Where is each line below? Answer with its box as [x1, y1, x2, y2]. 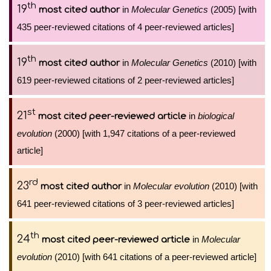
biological [198, 111, 234, 121]
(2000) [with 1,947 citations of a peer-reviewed [52, 128, 235, 139]
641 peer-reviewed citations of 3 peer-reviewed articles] [17, 198, 234, 209]
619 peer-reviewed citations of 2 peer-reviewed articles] [17, 75, 234, 85]
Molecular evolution [133, 181, 209, 191]
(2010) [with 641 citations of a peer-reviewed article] [52, 252, 256, 262]
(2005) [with [208, 4, 256, 15]
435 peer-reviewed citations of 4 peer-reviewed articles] [17, 22, 234, 32]
